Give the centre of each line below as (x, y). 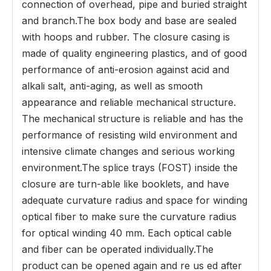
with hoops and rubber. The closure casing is (126, 37)
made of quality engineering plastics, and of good (134, 53)
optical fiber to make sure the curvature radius (129, 217)
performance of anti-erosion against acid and (126, 70)
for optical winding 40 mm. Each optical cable (127, 233)
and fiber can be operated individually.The (118, 249)
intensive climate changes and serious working (128, 151)
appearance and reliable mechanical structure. (129, 102)
